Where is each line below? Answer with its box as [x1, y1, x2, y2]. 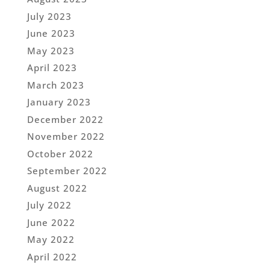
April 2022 [27, 250, 77, 263]
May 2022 [27, 233, 75, 246]
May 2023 [27, 44, 75, 57]
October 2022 [27, 147, 93, 160]
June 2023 [27, 27, 75, 40]
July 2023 [27, 10, 72, 22]
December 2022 [27, 113, 104, 125]
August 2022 [27, 181, 87, 194]
